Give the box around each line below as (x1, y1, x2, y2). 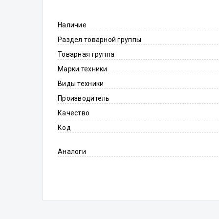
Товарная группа (58, 50, 115, 58)
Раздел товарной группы (58, 36, 142, 44)
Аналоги (58, 148, 86, 155)
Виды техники (58, 80, 104, 88)
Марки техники (58, 65, 108, 73)
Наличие (58, 21, 87, 29)
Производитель (58, 94, 110, 102)
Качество (58, 109, 90, 117)
